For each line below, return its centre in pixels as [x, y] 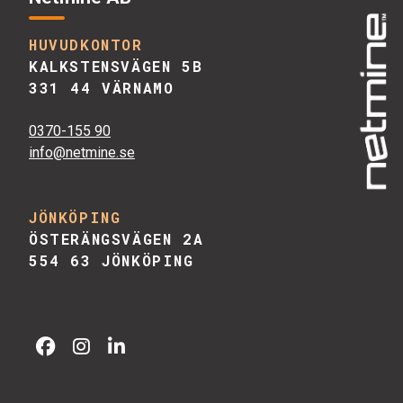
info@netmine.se [82, 152]
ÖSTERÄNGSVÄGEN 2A [116, 238]
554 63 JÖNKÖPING [112, 260]
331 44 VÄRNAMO [102, 87]
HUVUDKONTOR [86, 44]
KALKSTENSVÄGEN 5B [116, 66]
